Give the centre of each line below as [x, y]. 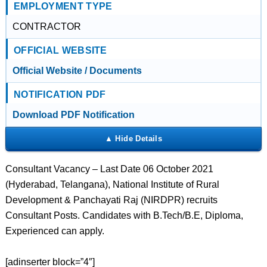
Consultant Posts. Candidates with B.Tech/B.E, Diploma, [124, 215]
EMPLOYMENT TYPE [63, 6]
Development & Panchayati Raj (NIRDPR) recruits [111, 200]
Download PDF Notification [73, 115]
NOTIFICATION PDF [60, 94]
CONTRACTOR [46, 27]
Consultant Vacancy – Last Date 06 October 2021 [109, 169]
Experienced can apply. [55, 231]
